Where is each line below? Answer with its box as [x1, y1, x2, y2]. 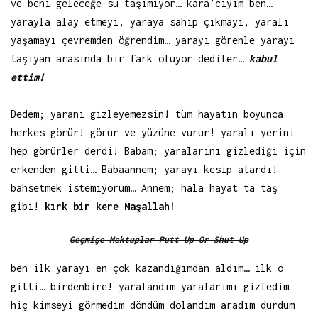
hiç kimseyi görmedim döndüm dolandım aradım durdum [11, 298, 295, 311]
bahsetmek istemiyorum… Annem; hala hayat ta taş [11, 181, 278, 194]
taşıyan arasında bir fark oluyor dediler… [11, 52, 249, 65]
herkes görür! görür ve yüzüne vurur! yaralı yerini [11, 126, 295, 138]
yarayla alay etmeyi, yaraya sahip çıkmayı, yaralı [11, 15, 289, 28]
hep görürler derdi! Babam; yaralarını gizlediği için [11, 144, 306, 157]
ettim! [11, 70, 45, 83]
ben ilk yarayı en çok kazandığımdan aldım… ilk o [11, 261, 283, 274]
